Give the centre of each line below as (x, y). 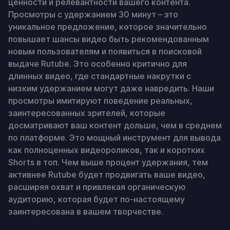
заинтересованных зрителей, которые (87, 113)
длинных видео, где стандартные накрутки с (100, 76)
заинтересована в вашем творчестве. (86, 212)
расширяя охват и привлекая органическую (97, 187)
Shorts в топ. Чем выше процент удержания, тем (108, 162)
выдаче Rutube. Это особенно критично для (98, 64)
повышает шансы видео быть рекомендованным (109, 39)
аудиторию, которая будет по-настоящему (97, 199)
